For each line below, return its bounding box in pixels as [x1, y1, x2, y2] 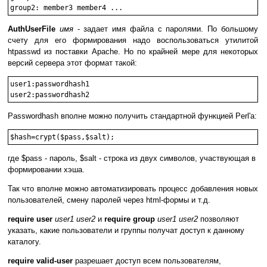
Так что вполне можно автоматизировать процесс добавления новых [8, 184, 258, 194]
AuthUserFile [8, 24, 55, 34]
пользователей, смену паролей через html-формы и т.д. [8, 195, 210, 205]
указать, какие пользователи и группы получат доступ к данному [8, 226, 244, 235]
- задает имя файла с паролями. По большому [73, 24, 259, 34]
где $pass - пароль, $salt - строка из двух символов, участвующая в [8, 154, 256, 163]
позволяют [198, 215, 239, 224]
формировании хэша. [8, 165, 85, 175]
